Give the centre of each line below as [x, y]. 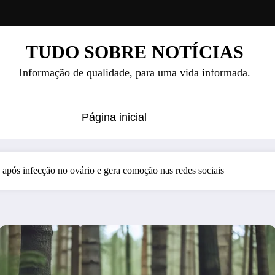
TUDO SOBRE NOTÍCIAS [134, 52]
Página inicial [114, 117]
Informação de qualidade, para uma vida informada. [134, 72]
